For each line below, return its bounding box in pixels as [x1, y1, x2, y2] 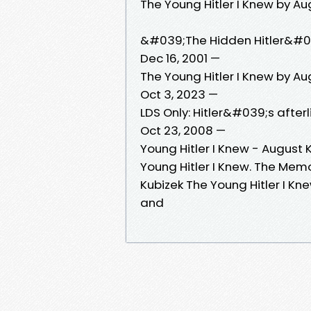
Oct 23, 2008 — [140, 121, 226, 139]
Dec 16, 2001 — [140, 49, 220, 67]
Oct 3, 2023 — [140, 85, 218, 103]
